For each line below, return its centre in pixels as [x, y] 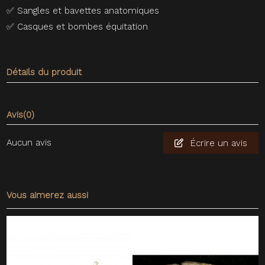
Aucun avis [29, 143]
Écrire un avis [217, 143]
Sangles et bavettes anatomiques [88, 11]
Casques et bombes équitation [83, 27]
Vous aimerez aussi [48, 195]
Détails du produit [44, 72]
